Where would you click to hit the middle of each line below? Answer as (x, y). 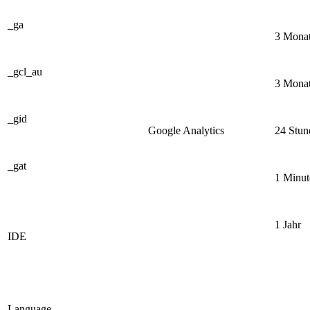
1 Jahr (288, 224)
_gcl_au (25, 71)
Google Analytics (186, 130)
